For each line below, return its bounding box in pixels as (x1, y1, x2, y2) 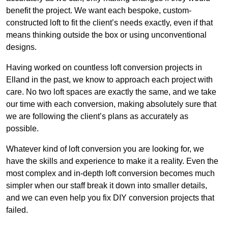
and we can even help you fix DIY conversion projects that (6, 193, 214, 203)
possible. (6, 124, 39, 133)
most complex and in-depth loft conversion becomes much (6, 169, 215, 178)
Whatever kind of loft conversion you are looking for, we (6, 145, 204, 154)
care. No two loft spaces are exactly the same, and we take (6, 88, 216, 97)
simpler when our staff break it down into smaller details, (6, 181, 207, 190)
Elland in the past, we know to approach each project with (6, 75, 213, 84)
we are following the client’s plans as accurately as (6, 112, 188, 121)
